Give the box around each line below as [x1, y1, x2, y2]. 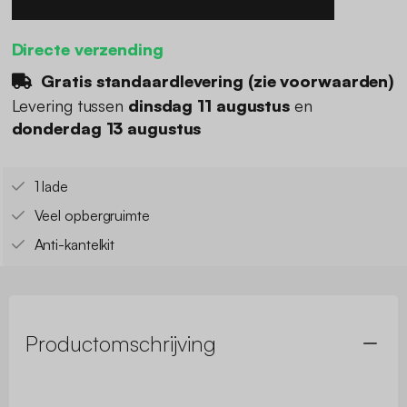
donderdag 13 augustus [11, 118, 202, 139]
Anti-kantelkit [34, 235, 115, 254]
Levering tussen [11, 95, 128, 116]
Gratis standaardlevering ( [36, 70, 253, 91]
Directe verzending [11, 38, 164, 59]
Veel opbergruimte [34, 206, 150, 225]
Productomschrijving [25, 330, 216, 358]
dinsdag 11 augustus [127, 95, 291, 116]
